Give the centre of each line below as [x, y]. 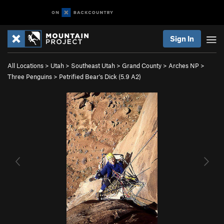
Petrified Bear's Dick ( [90, 76]
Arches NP [184, 65]
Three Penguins [30, 76]
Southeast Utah [93, 65]
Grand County [142, 65]
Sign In [182, 38]
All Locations [25, 65]
